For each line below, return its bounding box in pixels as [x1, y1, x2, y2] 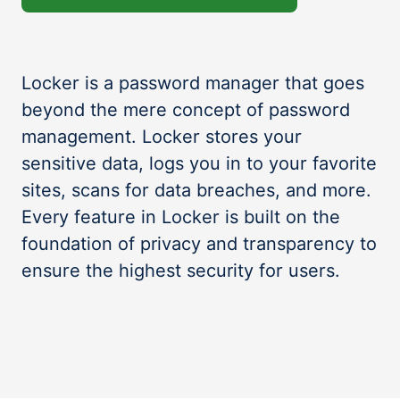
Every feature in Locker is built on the [21, 206, 340, 228]
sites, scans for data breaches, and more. [21, 179, 371, 201]
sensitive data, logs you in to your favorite [21, 153, 377, 174]
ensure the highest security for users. [21, 260, 340, 281]
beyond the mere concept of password [21, 99, 350, 121]
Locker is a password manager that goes [21, 72, 364, 94]
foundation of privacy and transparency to [21, 233, 377, 254]
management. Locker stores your [21, 126, 302, 147]
